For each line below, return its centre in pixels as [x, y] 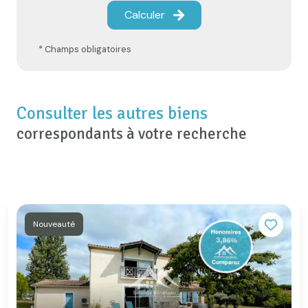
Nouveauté [57, 224]
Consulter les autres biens [112, 113]
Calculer [144, 14]
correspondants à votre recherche [132, 134]
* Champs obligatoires [85, 49]
